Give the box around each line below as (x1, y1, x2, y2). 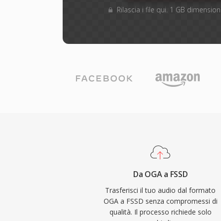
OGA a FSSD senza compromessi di (103, 196, 218, 206)
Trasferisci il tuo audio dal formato (105, 185, 216, 195)
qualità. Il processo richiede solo (109, 207, 212, 217)
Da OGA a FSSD (133, 169, 188, 180)
